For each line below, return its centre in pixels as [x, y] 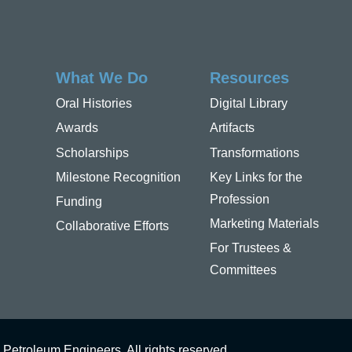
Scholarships [92, 152]
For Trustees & [251, 248]
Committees [244, 270]
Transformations [255, 152]
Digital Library [249, 104]
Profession [240, 199]
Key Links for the [257, 177]
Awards [77, 128]
